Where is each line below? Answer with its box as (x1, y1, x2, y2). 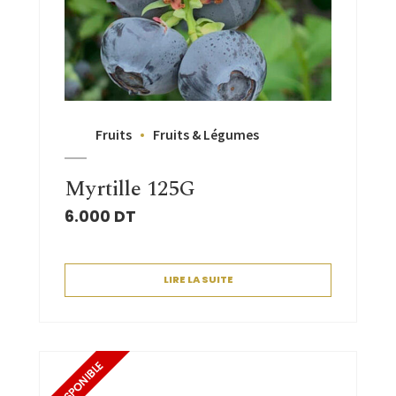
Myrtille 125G (65, 172, 195, 205)
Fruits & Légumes (153, 125, 259, 143)
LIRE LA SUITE (163, 272, 233, 287)
